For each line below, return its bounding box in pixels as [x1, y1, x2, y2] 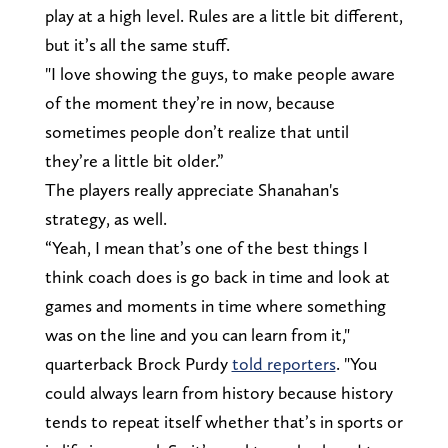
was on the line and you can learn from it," [44, 323, 350, 345]
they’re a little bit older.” [44, 149, 224, 171]
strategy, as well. [44, 207, 167, 229]
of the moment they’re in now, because [44, 91, 335, 113]
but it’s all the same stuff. [44, 33, 230, 55]
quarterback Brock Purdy [44, 352, 232, 374]
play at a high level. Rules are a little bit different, [44, 4, 403, 26]
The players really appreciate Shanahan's [44, 178, 339, 200]
